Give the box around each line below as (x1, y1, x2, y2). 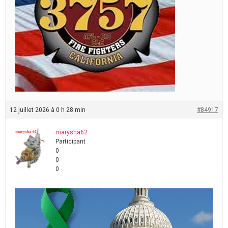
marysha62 (55, 128, 88, 136)
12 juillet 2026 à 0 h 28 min (10, 106, 85, 113)
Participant (55, 137, 85, 145)
